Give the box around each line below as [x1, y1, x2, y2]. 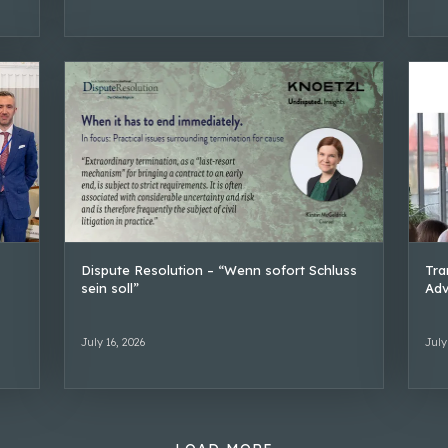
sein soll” [80, 279, 139, 296]
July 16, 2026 [80, 334, 145, 349]
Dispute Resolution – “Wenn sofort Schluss [80, 261, 357, 278]
